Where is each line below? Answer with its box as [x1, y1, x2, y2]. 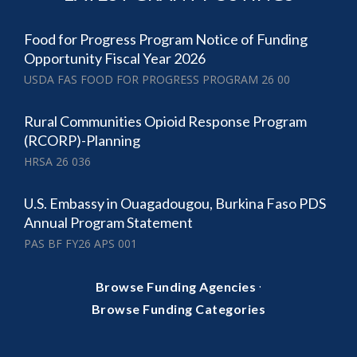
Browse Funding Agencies [95, 279, 257, 295]
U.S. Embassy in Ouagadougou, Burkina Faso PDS [24, 194, 326, 213]
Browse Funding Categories [91, 301, 266, 317]
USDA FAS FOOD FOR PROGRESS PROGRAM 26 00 [24, 72, 290, 88]
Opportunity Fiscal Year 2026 [24, 49, 206, 68]
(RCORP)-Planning [24, 131, 140, 150]
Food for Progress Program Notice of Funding [24, 30, 308, 49]
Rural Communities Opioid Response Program [24, 112, 307, 131]
